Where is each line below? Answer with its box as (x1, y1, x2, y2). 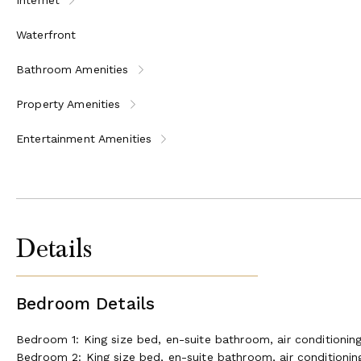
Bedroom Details (16, 293, 156, 313)
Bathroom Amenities (16, 62, 129, 76)
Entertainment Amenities (16, 131, 152, 145)
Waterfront (16, 27, 77, 41)
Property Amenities (16, 97, 121, 110)
